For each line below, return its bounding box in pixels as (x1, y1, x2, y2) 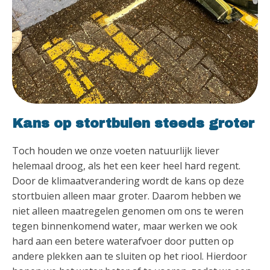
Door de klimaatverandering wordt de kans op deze (12, 174, 244, 187)
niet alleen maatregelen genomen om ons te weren (12, 204, 243, 218)
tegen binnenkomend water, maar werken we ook (12, 219, 237, 233)
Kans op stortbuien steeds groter (12, 116, 254, 131)
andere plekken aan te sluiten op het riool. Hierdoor (12, 249, 247, 263)
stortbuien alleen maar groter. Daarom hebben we (12, 189, 241, 202)
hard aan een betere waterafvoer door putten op (12, 234, 234, 248)
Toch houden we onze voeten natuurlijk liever (12, 143, 219, 157)
